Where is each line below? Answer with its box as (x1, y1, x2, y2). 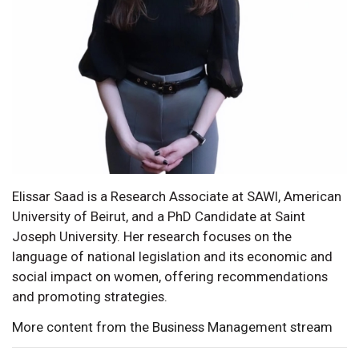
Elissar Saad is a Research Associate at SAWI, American (12, 188, 341, 204)
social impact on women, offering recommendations (12, 268, 328, 284)
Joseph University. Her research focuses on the (12, 228, 292, 244)
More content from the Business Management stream (12, 318, 333, 335)
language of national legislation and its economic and (12, 248, 333, 264)
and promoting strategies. (12, 288, 167, 305)
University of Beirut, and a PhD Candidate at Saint (12, 208, 305, 224)
